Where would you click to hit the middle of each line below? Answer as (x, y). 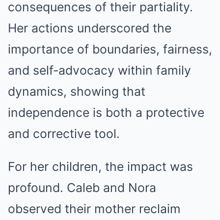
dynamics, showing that (77, 91)
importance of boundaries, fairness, (110, 49)
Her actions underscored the (90, 28)
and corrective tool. (64, 134)
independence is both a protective (106, 112)
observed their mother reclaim (94, 209)
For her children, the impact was (100, 166)
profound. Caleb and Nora (82, 188)
